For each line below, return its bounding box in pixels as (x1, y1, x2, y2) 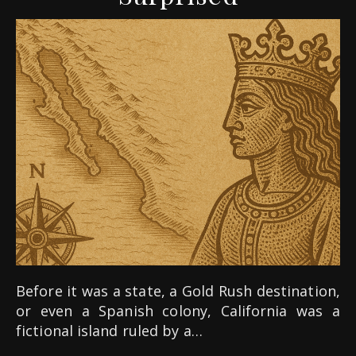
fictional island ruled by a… (16, 321, 203, 341)
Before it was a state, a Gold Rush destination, (16, 281, 26, 301)
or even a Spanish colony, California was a (16, 301, 340, 321)
